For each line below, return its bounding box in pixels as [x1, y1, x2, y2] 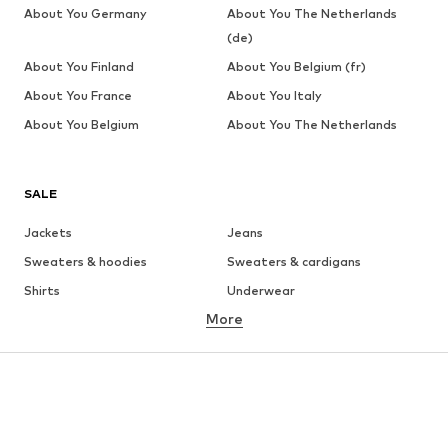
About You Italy [226, 88, 322, 104]
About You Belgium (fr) [226, 59, 366, 75]
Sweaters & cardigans [226, 254, 361, 270]
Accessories [24, 428, 95, 444]
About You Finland [24, 59, 134, 75]
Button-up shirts [226, 312, 328, 328]
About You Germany [24, 6, 147, 22]
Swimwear [24, 370, 87, 386]
